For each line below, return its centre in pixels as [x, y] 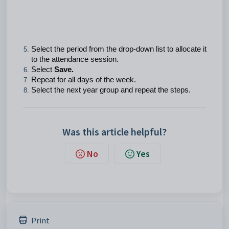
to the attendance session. [75, 59]
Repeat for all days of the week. [84, 80]
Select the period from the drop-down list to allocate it [119, 49]
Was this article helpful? [114, 132]
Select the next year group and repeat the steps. [111, 90]
